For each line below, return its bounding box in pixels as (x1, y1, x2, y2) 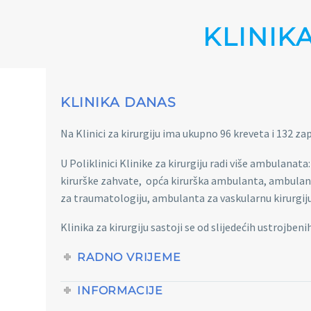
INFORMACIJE (77, 283, 163, 297)
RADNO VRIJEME (77, 250, 181, 264)
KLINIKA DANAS (60, 94, 177, 110)
